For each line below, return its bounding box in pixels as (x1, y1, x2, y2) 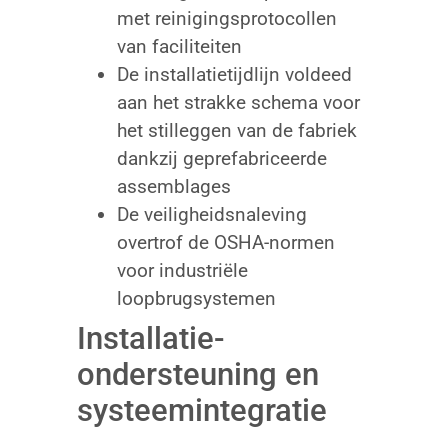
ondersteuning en (76, 355, 319, 393)
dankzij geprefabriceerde (116, 146, 327, 170)
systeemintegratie (76, 391, 327, 429)
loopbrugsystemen (116, 286, 276, 310)
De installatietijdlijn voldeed (116, 62, 352, 86)
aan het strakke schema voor (116, 90, 360, 114)
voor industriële (116, 258, 248, 282)
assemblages (116, 174, 231, 198)
